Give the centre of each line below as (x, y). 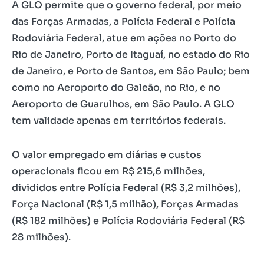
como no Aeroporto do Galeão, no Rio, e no (116, 88)
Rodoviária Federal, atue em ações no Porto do (124, 38)
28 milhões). (41, 237)
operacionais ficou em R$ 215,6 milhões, (108, 171)
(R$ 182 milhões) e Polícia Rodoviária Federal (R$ (128, 221)
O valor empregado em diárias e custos (107, 155)
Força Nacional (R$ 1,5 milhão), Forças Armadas (125, 204)
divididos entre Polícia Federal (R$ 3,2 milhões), (126, 188)
